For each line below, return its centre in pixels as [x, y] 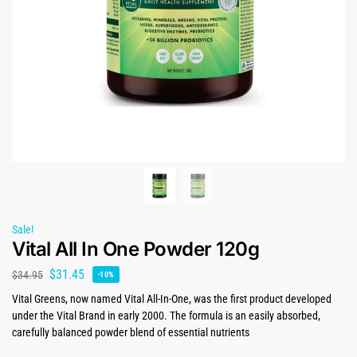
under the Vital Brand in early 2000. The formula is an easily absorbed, [166, 315]
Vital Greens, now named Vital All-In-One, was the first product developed [172, 298]
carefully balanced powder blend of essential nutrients [131, 332]
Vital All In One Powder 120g [135, 249]
